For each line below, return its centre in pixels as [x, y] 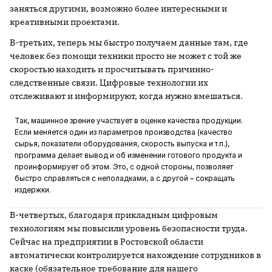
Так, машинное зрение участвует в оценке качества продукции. [129, 121]
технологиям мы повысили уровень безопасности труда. [129, 229]
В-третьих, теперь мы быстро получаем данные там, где [129, 43]
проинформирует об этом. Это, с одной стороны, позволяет [124, 167]
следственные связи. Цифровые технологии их [109, 83]
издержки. [33, 190]
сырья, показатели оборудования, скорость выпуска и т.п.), [122, 144]
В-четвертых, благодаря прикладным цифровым [114, 215]
